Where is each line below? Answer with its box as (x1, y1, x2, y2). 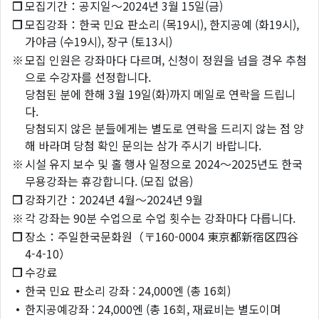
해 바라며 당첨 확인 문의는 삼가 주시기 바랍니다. (25, 137, 261, 155)
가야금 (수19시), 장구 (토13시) (25, 33, 172, 51)
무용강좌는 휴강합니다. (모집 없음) (25, 172, 193, 190)
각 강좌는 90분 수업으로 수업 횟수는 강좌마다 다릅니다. (25, 209, 296, 227)
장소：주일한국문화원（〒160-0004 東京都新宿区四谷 (25, 228, 298, 246)
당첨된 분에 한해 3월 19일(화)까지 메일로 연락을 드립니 (25, 85, 296, 103)
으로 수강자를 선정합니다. (25, 68, 151, 86)
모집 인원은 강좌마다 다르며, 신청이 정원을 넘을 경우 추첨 (25, 51, 307, 69)
